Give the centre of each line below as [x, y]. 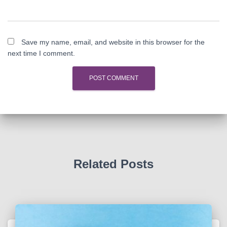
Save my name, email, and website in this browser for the [113, 42]
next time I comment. [41, 53]
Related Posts [113, 164]
